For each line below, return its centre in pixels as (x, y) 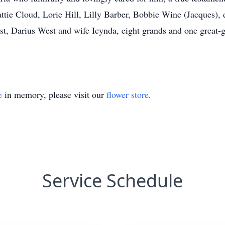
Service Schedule (113, 181)
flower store (128, 94)
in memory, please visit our (54, 94)
